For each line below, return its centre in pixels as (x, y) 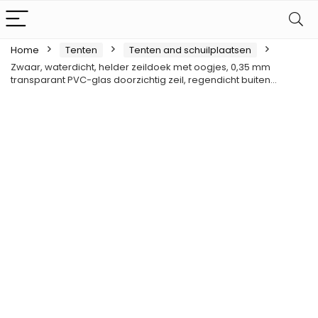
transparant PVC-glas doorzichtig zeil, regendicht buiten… (144, 80)
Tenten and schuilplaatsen (190, 50)
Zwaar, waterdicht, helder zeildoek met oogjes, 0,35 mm (141, 67)
